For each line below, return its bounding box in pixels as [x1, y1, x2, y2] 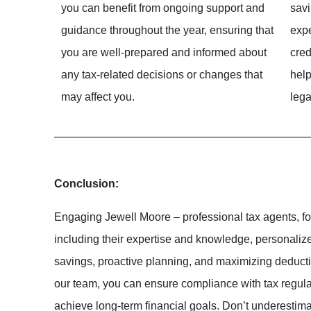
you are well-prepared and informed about [61, 46, 267, 58]
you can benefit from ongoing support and [61, 1, 264, 14]
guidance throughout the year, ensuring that [61, 24, 274, 36]
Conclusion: [54, 177, 119, 190]
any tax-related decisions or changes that [61, 68, 262, 81]
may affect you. [61, 90, 135, 103]
